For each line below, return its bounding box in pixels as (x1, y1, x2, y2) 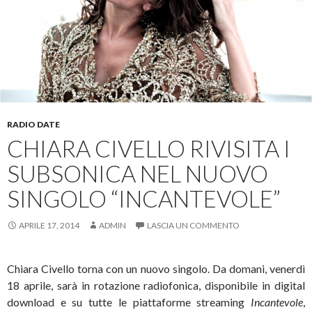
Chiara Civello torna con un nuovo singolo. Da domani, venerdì (7, 261, 305, 275)
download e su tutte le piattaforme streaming (7, 295, 251, 309)
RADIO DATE (7, 118, 60, 130)
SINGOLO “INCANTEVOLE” (7, 184, 281, 212)
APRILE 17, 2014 (19, 219, 79, 231)
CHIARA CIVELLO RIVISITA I (7, 134, 290, 162)
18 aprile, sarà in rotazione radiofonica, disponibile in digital (7, 278, 305, 292)
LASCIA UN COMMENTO (147, 219, 240, 231)
